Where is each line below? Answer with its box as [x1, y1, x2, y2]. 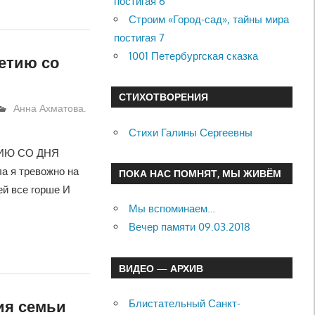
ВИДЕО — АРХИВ [118, 262, 203, 274]
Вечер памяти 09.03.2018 [129, 220, 251, 234]
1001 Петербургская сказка [129, 49, 259, 63]
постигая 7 [114, 30, 165, 44]
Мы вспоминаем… [129, 202, 216, 216]
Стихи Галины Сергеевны [129, 125, 253, 139]
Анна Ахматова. [13, 102, 86, 115]
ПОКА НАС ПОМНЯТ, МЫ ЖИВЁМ [118, 167, 281, 180]
